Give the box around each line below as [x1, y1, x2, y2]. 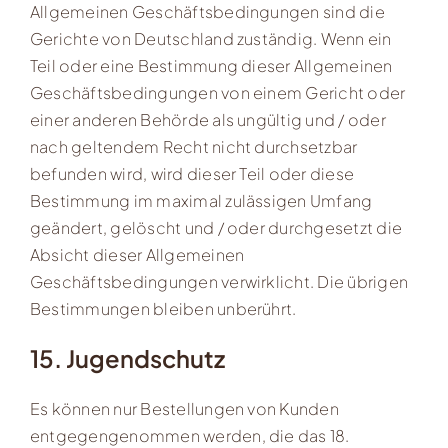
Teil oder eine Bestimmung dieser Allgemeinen [29, 54, 393, 76]
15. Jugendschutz [29, 343, 225, 374]
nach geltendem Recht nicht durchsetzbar [29, 135, 358, 157]
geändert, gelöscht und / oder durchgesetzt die [29, 216, 403, 238]
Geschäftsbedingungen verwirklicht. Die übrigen [29, 270, 409, 292]
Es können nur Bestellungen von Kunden [29, 398, 339, 420]
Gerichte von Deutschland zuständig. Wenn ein [29, 27, 392, 49]
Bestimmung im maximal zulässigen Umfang [29, 189, 373, 211]
